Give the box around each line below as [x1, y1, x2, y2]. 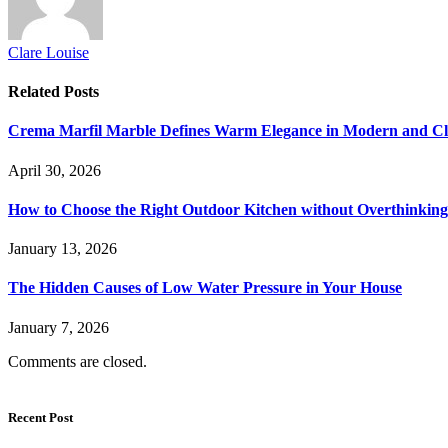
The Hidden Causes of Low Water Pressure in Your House [8, 279, 402, 297]
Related [8, 83, 64, 101]
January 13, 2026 [8, 240, 117, 258]
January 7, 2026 [8, 318, 109, 336]
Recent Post [8, 409, 73, 425]
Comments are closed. [8, 352, 147, 370]
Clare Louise [8, 43, 89, 61]
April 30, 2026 [8, 161, 101, 179]
